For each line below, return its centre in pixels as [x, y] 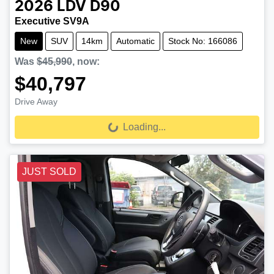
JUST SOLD [49, 171]
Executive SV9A [52, 21]
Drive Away [36, 101]
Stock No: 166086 [203, 41]
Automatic [135, 41]
